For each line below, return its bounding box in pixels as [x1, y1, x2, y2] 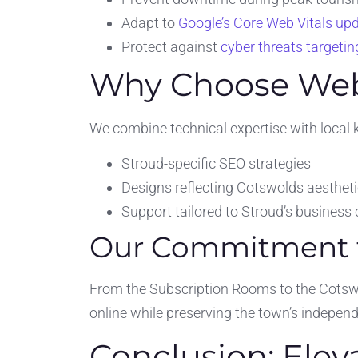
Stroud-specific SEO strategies [121, 155, 311, 173]
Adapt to [121, 14, 178, 32]
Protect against [121, 38, 221, 56]
